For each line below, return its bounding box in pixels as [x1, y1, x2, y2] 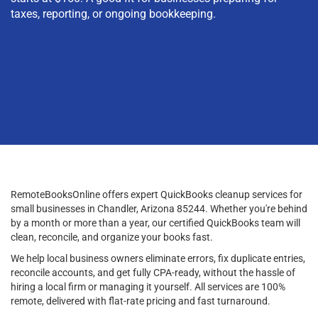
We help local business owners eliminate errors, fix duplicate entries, [11, 252, 305, 264]
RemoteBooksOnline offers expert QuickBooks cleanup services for [11, 188, 302, 200]
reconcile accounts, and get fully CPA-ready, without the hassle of [11, 266, 295, 278]
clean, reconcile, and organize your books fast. [11, 231, 213, 243]
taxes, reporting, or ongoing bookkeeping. [11, 6, 216, 21]
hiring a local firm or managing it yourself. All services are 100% [11, 280, 285, 292]
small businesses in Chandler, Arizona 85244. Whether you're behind [11, 202, 307, 214]
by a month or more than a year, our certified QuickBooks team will [11, 216, 300, 229]
